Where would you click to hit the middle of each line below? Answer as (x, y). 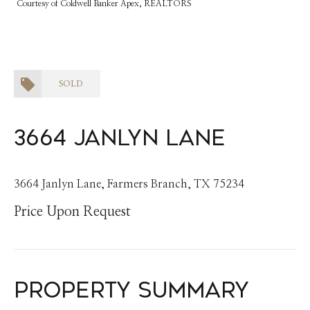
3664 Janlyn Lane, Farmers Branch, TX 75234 (129, 184)
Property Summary (131, 291)
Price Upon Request (72, 212)
